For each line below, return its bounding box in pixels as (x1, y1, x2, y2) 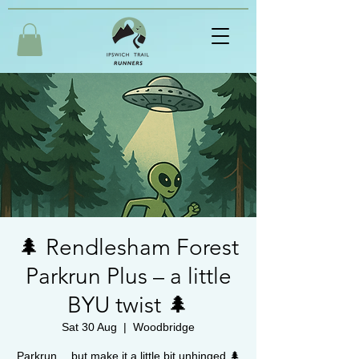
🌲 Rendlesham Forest (18, 233, 239, 260)
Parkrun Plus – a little (25, 262, 232, 289)
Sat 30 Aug (62, 320, 117, 333)
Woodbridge (133, 320, 195, 333)
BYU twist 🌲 (67, 291, 189, 318)
